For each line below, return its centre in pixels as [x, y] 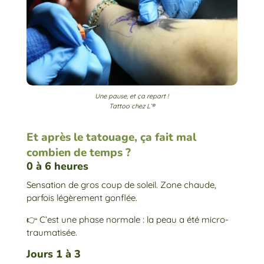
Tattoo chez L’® [132, 106]
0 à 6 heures [57, 166]
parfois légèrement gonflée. [82, 198]
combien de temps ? [78, 153]
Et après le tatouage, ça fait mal [111, 138]
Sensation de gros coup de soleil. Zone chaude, [121, 185]
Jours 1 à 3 [53, 254]
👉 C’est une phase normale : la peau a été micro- [127, 220]
